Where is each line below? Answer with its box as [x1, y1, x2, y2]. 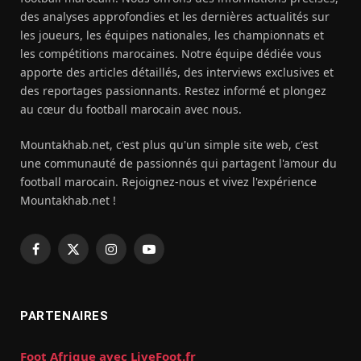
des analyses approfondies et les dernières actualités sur [20, 9, 330, 25]
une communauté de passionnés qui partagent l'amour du [20, 156, 337, 172]
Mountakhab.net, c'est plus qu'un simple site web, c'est [20, 137, 318, 153]
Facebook [34, 248, 85, 264]
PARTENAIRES [20, 309, 109, 324]
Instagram [110, 248, 167, 264]
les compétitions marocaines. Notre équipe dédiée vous [20, 46, 322, 62]
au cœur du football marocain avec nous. [20, 102, 242, 118]
